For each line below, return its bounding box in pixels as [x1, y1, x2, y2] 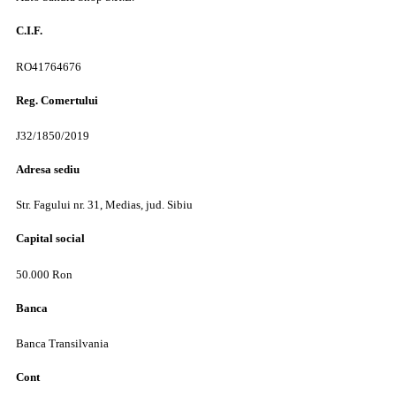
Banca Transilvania [16, 336, 109, 350]
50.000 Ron [16, 267, 72, 281]
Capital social [16, 232, 85, 246]
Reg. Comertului [16, 93, 98, 107]
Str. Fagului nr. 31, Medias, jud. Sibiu [16, 198, 193, 212]
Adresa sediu [16, 163, 80, 177]
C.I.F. [16, 24, 42, 38]
